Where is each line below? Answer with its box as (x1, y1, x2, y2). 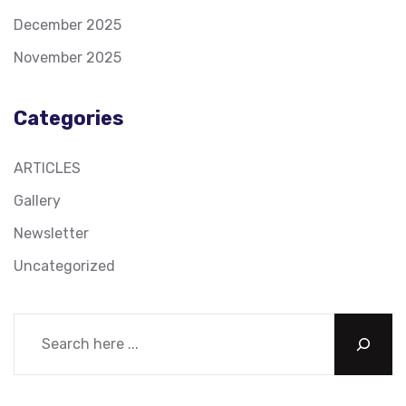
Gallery (14, 191, 61, 209)
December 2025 (14, 15, 121, 34)
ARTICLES (14, 159, 81, 177)
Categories (14, 105, 124, 130)
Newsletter (14, 224, 89, 242)
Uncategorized (14, 256, 115, 275)
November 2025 (14, 48, 121, 66)
